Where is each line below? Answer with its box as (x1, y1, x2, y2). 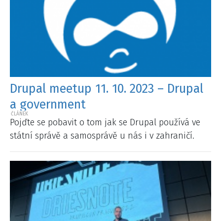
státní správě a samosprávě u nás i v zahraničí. (10, 130, 194, 142)
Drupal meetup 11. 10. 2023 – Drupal (10, 81, 203, 96)
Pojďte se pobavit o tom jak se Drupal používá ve (10, 117, 200, 128)
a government (10, 97, 86, 112)
